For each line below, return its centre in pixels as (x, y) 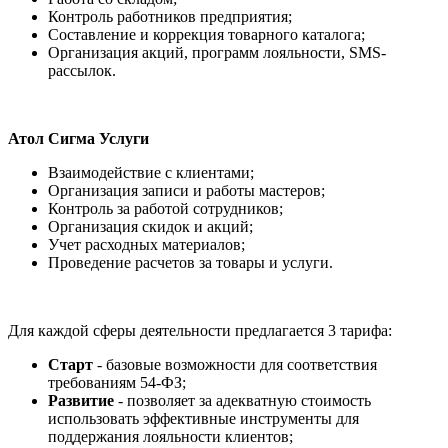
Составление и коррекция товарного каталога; (206, 34)
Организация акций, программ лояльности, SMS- (217, 52)
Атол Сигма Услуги (78, 138)
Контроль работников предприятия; (170, 16)
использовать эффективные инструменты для (203, 418)
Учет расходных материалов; (146, 244)
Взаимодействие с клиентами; (151, 172)
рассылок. (82, 70)
